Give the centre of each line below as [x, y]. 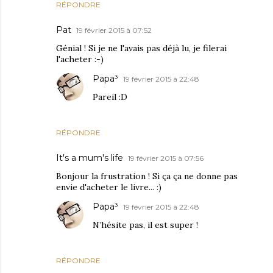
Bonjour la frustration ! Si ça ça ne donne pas [147, 176]
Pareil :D [110, 97]
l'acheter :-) [80, 59]
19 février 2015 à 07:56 [166, 158]
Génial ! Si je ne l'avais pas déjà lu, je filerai [141, 48]
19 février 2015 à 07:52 [114, 30]
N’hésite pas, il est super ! [145, 225]
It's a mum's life [90, 158]
